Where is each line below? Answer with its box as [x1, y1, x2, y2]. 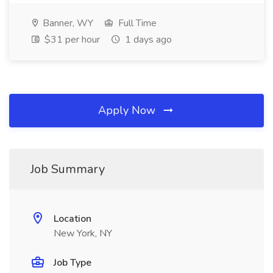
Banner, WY [40, 16, 93, 30]
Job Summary [30, 161, 105, 177]
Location [54, 212, 91, 225]
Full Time [116, 16, 157, 30]
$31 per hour [42, 33, 100, 46]
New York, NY [54, 227, 112, 240]
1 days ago [122, 33, 172, 46]
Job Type [54, 256, 91, 269]
